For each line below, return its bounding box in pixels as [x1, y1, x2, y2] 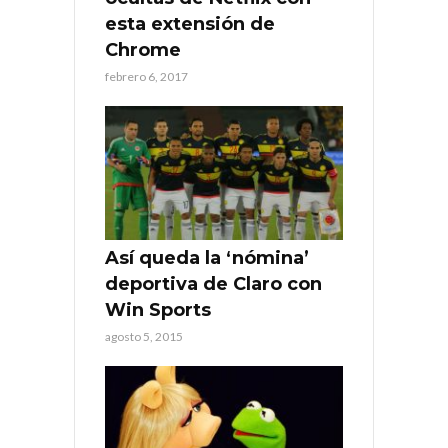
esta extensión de [105, 13, 275, 36]
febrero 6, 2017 [105, 69, 188, 85]
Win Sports [105, 299, 211, 322]
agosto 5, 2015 [105, 329, 183, 345]
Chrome [105, 39, 181, 62]
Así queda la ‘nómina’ [105, 247, 309, 270]
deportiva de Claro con [105, 273, 322, 296]
